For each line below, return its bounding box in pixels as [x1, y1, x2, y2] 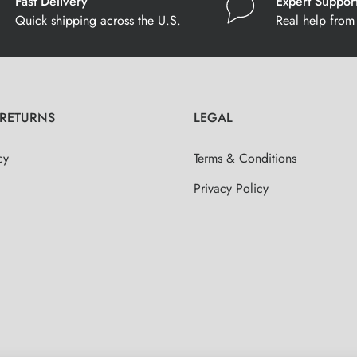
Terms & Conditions [193, 149, 296, 167]
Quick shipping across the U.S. [15, 11, 182, 29]
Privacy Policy [193, 179, 269, 198]
